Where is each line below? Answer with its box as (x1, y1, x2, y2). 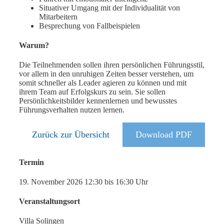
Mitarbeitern (39, 12, 77, 21)
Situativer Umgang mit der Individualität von (39, 3, 180, 12)
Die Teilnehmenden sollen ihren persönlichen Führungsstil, (19, 60, 204, 69)
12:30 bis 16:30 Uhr (84, 177, 148, 186)
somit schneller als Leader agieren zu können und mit (19, 78, 186, 87)
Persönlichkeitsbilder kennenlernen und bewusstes (19, 96, 177, 105)
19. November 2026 (19, 177, 82, 186)
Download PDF (135, 129, 192, 140)
